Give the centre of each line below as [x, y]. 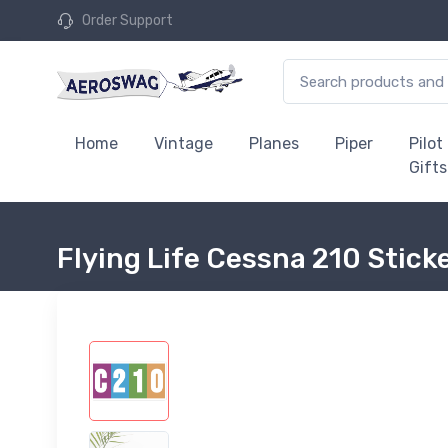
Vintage [183, 143]
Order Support [127, 20]
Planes [274, 143]
